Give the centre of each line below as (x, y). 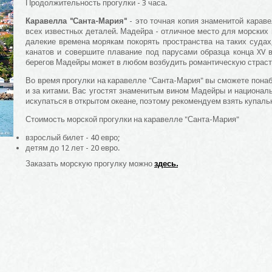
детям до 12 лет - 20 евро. (73, 148)
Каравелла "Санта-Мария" (76, 21)
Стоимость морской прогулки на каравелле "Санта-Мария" (132, 119)
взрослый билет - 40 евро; (73, 138)
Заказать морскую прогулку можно (90, 163)
